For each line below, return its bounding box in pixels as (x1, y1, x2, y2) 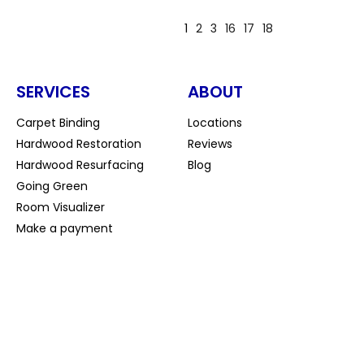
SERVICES (15, 80, 90, 104)
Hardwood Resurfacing (15, 157, 144, 174)
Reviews (188, 136, 233, 153)
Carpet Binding (15, 115, 100, 132)
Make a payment (15, 220, 113, 237)
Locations (188, 115, 243, 132)
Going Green (15, 178, 88, 195)
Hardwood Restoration (15, 136, 141, 153)
